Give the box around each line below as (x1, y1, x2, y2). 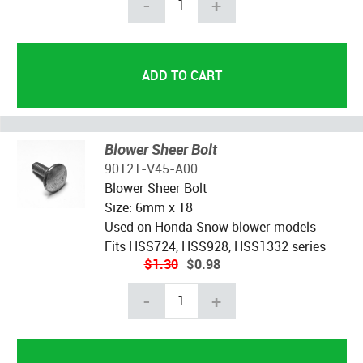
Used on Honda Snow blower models (104, 217, 316, 236)
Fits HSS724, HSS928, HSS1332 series (104, 237, 326, 255)
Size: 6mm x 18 (104, 198, 193, 216)
